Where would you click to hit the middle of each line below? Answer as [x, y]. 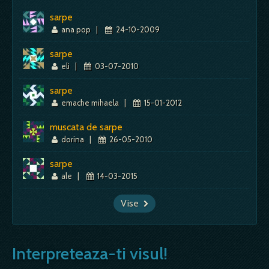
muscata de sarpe [86, 127]
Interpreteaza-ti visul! [90, 253]
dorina [73, 139]
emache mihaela [90, 102]
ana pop [76, 29]
